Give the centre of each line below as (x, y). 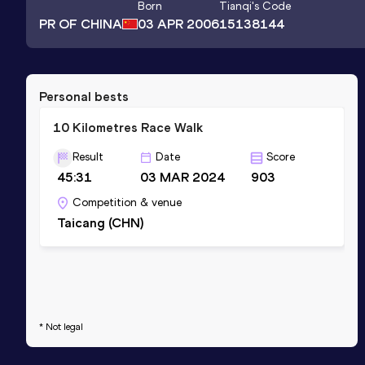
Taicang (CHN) (100, 222)
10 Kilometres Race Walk (128, 127)
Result (88, 156)
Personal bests (84, 96)
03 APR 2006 (178, 24)
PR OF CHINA (81, 24)
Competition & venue (127, 202)
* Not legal (61, 326)
